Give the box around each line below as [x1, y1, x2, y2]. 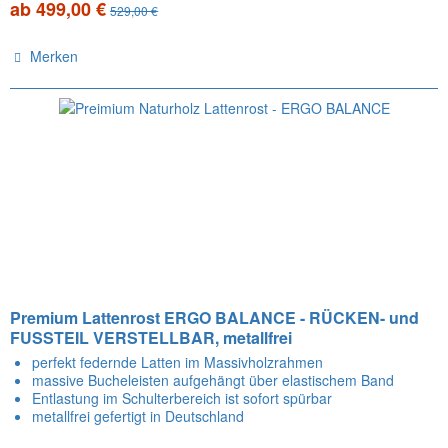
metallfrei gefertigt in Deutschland [32, 405, 245, 426]
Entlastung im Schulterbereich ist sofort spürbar [32, 387, 333, 408]
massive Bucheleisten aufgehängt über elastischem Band [32, 369, 395, 390]
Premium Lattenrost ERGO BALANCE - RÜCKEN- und [10, 305, 420, 329]
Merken [30, 45, 79, 66]
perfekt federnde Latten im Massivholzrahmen [32, 351, 324, 372]
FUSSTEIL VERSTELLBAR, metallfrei [10, 325, 293, 349]
